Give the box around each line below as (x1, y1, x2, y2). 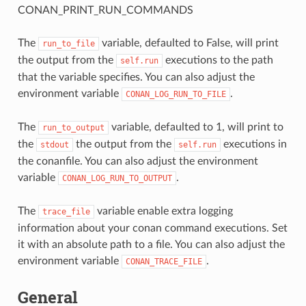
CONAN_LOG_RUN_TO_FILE (125, 89, 226, 99)
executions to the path (162, 54, 273, 66)
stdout (40, 139, 69, 150)
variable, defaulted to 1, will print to (108, 121, 283, 133)
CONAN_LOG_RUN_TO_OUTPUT (61, 173, 172, 183)
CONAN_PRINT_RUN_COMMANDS (17, 4, 193, 16)
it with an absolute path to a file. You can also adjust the (17, 238, 285, 250)
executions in (220, 138, 287, 150)
